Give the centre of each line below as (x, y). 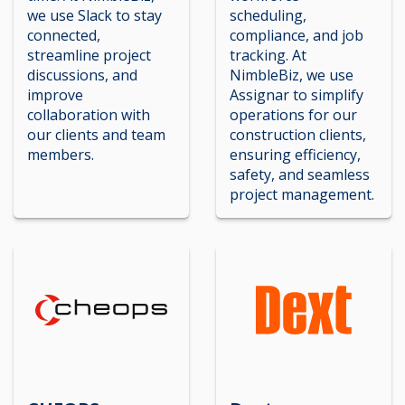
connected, (64, 35)
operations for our (293, 114)
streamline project (89, 55)
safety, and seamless (300, 174)
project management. (302, 194)
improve (55, 94)
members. (61, 154)
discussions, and (82, 75)
